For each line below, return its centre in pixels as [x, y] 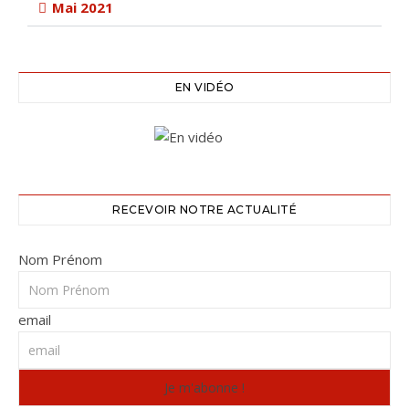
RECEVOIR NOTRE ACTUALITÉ [204, 210]
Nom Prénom [60, 259]
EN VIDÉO [204, 87]
